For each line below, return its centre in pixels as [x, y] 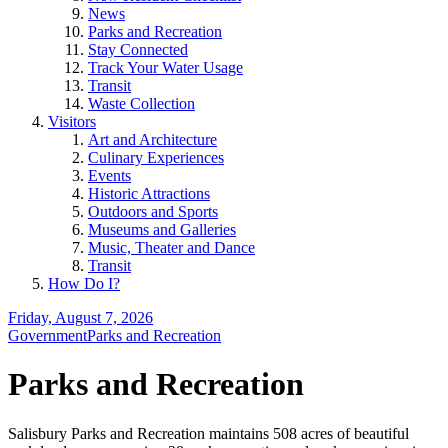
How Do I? [84, 283]
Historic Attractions [149, 193]
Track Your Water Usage [165, 67]
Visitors [72, 121]
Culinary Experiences [156, 157]
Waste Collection [141, 103]
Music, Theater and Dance [171, 247]
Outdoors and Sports [153, 211]
